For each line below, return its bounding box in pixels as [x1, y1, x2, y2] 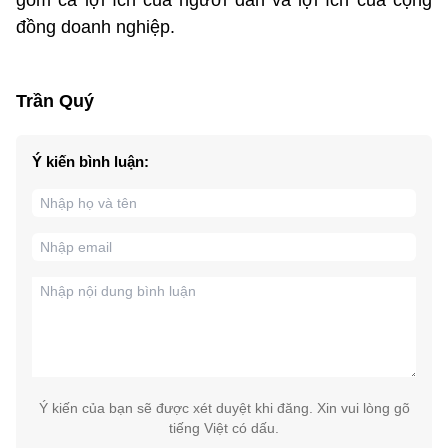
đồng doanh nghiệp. [16, 16, 175, 37]
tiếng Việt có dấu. [169, 419, 279, 436]
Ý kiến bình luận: [32, 152, 149, 170]
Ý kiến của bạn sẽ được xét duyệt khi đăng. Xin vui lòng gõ [38, 399, 410, 416]
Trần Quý [16, 90, 94, 111]
